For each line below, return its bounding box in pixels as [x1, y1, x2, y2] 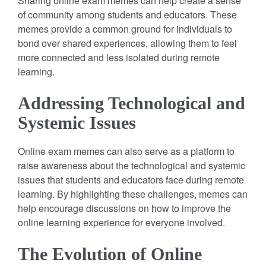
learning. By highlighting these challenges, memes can [18, 186, 248, 201]
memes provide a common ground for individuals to [18, 21, 232, 36]
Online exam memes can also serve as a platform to [18, 144, 235, 158]
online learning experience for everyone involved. [18, 215, 225, 229]
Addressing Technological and [18, 93, 245, 113]
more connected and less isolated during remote [18, 50, 220, 64]
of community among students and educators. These [18, 7, 237, 21]
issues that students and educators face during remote [18, 172, 244, 186]
